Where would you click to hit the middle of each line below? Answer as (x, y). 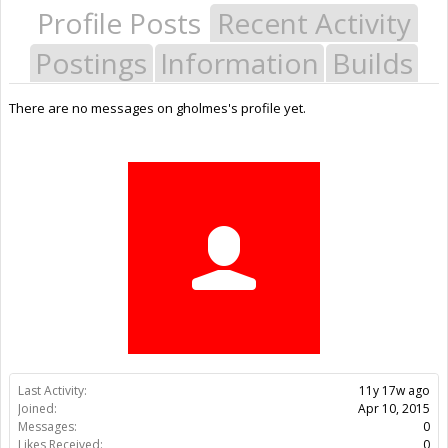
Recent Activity (314, 22)
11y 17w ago (394, 390)
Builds (372, 62)
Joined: (37, 408)
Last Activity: (52, 390)
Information (239, 62)
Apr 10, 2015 (394, 408)
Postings (91, 62)
